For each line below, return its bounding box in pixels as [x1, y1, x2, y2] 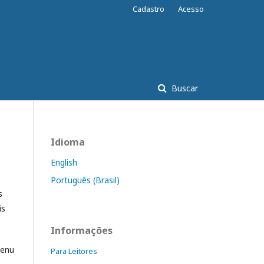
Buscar [169, 82, 198, 94]
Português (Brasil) [51, 174, 120, 186]
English [51, 156, 77, 168]
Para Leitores [51, 245, 97, 256]
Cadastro [133, 4, 164, 14]
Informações [51, 223, 113, 237]
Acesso [178, 4, 204, 14]
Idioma [51, 135, 85, 148]
